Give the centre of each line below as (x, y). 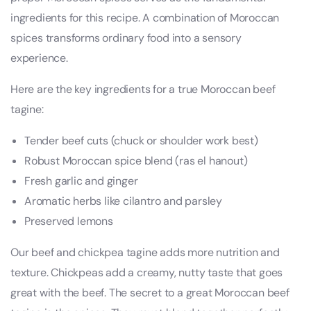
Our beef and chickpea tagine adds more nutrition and (145, 253)
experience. (39, 58)
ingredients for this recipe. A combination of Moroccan (145, 18)
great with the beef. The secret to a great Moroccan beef (150, 293)
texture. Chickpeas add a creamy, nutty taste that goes (147, 273)
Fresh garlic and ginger (81, 181)
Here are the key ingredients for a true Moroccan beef (143, 90)
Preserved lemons (69, 221)
